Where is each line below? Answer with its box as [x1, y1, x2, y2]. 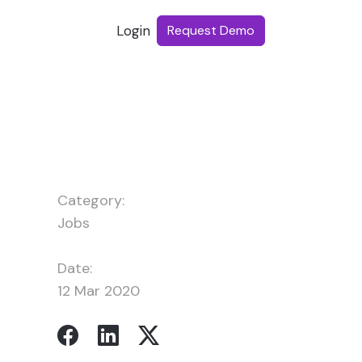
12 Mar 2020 [57, 281, 140, 301]
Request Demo [167, 22, 255, 40]
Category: [57, 191, 124, 210]
